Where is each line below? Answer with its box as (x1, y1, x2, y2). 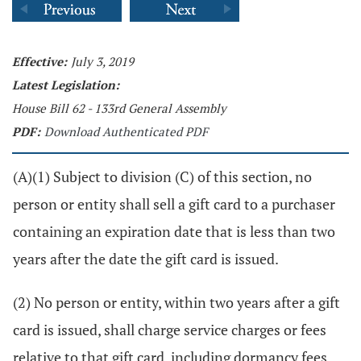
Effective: (12, 53, 67, 69)
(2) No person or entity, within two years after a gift (13, 293, 340, 312)
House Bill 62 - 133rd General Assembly (12, 100, 226, 116)
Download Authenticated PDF (44, 123, 208, 139)
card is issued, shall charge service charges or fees (13, 320, 326, 339)
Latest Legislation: (12, 77, 119, 93)
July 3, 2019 (71, 53, 134, 69)
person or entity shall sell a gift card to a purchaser (13, 194, 335, 214)
